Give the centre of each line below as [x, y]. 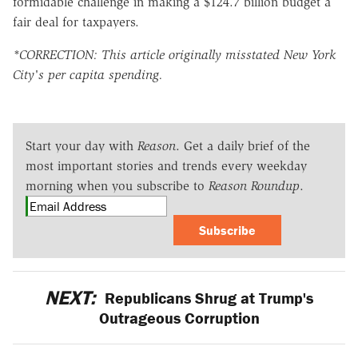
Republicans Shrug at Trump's [207, 297]
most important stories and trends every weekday [166, 165]
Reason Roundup [254, 185]
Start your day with [82, 145]
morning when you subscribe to [117, 185]
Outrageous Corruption [179, 317]
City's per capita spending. [88, 74]
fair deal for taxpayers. [76, 22]
